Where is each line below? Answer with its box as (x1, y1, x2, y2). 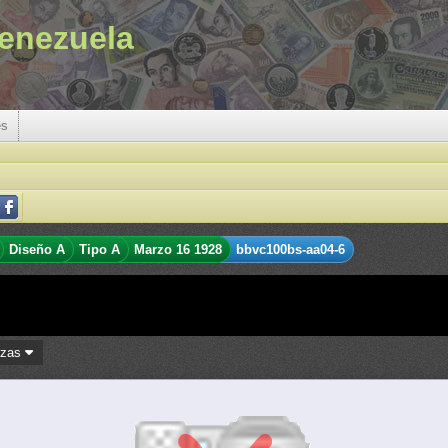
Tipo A (79, 242, 120, 257)
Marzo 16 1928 (134, 242, 222, 257)
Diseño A (9, 242, 65, 257)
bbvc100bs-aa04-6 (236, 242, 345, 257)
